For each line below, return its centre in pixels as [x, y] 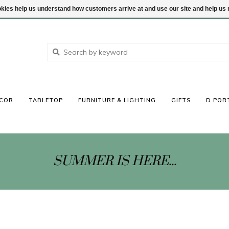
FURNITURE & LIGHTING [117, 100]
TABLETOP [46, 100]
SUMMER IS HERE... [114, 161]
